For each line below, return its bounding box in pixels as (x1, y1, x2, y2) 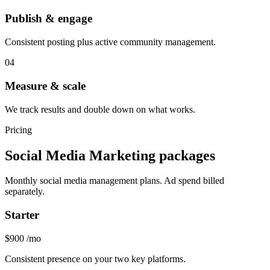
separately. (5, 186, 45, 197)
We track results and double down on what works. (5, 104, 195, 115)
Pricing (5, 124, 32, 135)
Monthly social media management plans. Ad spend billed (5, 175, 224, 186)
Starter (5, 209, 39, 222)
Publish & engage (5, 12, 92, 25)
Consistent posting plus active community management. (5, 37, 216, 48)
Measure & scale (5, 79, 86, 92)
